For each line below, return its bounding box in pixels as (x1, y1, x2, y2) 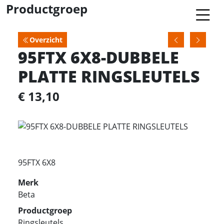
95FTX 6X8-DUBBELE (18, 45, 179, 68)
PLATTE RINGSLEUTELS (18, 64, 199, 87)
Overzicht (29, 34, 62, 44)
